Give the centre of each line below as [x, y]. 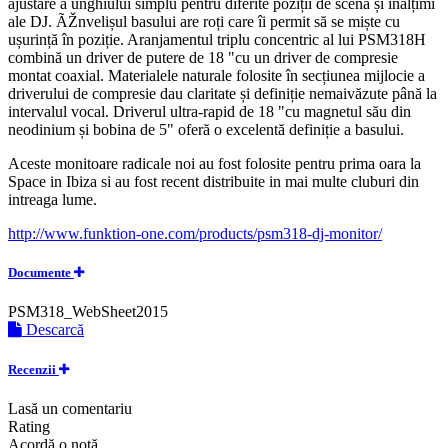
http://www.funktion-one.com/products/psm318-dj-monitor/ [195, 234]
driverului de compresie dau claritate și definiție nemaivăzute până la [222, 94]
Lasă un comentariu [70, 408]
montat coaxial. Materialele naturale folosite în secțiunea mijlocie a [216, 76]
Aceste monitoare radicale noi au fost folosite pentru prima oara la [214, 164]
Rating [29, 426]
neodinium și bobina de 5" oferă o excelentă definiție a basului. [206, 130]
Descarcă [53, 330]
